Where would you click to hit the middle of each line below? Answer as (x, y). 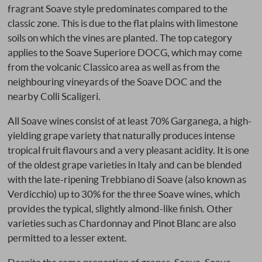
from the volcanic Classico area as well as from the (114, 67)
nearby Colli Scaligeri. (54, 96)
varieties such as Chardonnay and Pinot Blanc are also (122, 223)
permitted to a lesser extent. (68, 237)
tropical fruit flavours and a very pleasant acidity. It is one (129, 150)
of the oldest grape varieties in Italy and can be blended (125, 164)
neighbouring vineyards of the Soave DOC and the (115, 81)
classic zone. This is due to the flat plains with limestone (123, 23)
